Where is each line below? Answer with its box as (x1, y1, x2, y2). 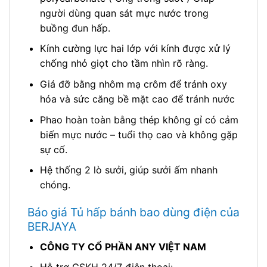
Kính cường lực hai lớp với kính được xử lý (39, 42, 231, 55)
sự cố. (39, 143, 67, 156)
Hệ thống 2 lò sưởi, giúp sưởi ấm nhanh (39, 164, 218, 176)
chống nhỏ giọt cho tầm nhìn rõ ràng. (39, 57, 208, 70)
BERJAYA (27, 219, 76, 234)
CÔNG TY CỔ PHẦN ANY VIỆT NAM (39, 240, 206, 253)
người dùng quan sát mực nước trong (39, 7, 209, 19)
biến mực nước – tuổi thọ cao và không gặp (39, 128, 238, 141)
